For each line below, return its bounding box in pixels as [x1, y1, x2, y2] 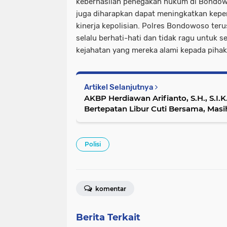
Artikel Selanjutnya [84, 83, 155, 92]
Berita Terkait [76, 212, 140, 223]
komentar [94, 185, 126, 193]
